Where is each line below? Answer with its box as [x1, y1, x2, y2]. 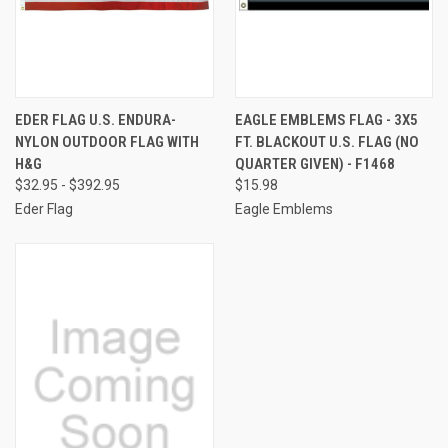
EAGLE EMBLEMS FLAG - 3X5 [234, 110, 418, 129]
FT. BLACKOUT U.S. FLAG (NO [234, 132, 419, 151]
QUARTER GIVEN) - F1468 [234, 154, 395, 173]
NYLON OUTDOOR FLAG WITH [15, 132, 199, 151]
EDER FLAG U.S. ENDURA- [15, 110, 176, 129]
